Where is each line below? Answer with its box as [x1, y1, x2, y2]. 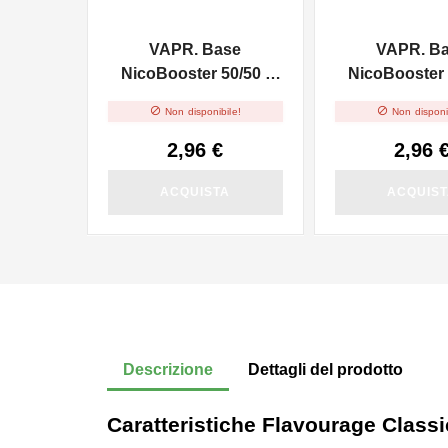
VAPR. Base [149, 41, 242, 59]
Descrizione [123, 360, 213, 378]
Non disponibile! [165, 105, 241, 117]
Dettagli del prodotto [248, 360, 404, 378]
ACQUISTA [160, 184, 231, 199]
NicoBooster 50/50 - [120, 65, 270, 83]
